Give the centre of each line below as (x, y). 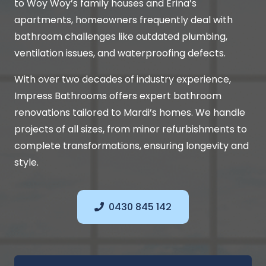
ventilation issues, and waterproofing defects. (120, 53)
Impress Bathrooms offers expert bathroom (118, 96)
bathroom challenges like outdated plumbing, (121, 37)
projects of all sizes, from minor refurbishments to (131, 129)
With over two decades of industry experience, (123, 80)
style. (26, 163)
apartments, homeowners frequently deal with (123, 20)
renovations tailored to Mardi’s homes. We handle (130, 113)
